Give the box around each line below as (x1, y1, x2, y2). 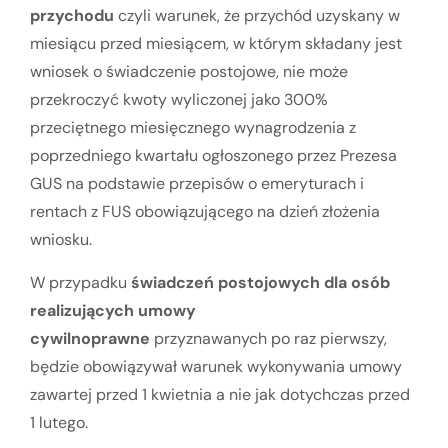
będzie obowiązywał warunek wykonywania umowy (30, 355, 402, 377)
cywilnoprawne (30, 327, 154, 349)
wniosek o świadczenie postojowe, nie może (30, 61, 348, 83)
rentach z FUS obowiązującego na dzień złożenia (30, 201, 380, 223)
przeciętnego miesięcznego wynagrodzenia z (30, 117, 356, 139)
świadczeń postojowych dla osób (131, 271, 390, 293)
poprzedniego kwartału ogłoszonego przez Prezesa (30, 145, 397, 167)
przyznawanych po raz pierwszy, (154, 327, 387, 349)
